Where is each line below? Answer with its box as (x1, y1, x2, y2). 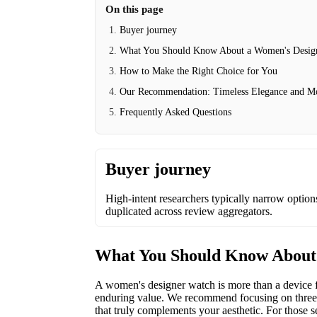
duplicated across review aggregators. (105, 205, 273, 217)
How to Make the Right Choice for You (120, 66, 278, 76)
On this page (105, 4, 164, 15)
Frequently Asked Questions (120, 107, 232, 117)
